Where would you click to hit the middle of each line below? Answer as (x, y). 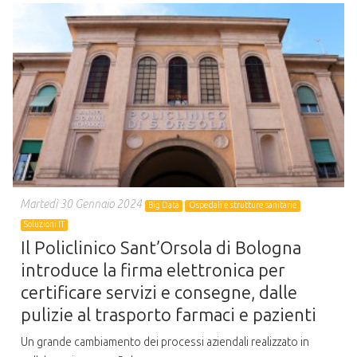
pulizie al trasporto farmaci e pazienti (169, 316)
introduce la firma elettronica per (153, 271)
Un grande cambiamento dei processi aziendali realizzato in (165, 342)
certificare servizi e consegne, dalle (159, 293)
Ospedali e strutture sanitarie (243, 206)
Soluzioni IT (45, 225)
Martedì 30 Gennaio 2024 (82, 205)
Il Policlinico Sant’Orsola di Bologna (161, 249)
